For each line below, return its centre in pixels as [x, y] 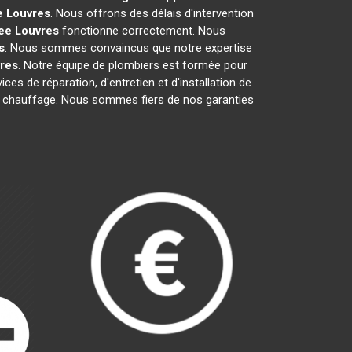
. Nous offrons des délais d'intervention [152, 13]
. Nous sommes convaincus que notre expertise [128, 48]
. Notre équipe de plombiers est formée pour [133, 65]
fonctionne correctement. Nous [142, 31]
